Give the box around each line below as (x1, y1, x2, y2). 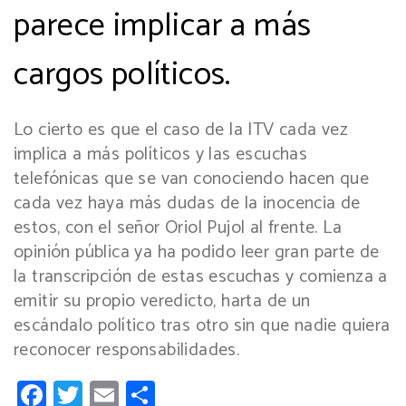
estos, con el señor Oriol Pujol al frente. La (14, 213, 342, 244)
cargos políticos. (14, 48, 231, 102)
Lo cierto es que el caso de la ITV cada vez (14, 115, 349, 146)
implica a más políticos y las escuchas (14, 140, 308, 170)
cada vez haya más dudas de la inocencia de (14, 188, 361, 219)
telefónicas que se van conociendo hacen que (14, 164, 370, 195)
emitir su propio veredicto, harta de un (14, 286, 311, 317)
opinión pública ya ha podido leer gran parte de (14, 237, 380, 268)
